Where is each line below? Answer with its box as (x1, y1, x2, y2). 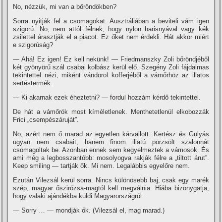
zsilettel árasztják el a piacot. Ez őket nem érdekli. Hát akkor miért (13, 33, 209, 41)
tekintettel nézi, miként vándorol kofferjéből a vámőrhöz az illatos (13, 71, 209, 79)
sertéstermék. (13, 79, 53, 87)
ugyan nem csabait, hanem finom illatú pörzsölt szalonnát (13, 138, 209, 146)
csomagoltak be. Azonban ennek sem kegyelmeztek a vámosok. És (13, 146, 209, 154)
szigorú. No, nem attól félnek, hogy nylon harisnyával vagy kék (13, 25, 209, 33)
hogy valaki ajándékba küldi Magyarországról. (13, 192, 144, 200)
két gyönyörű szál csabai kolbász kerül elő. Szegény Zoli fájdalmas (13, 63, 209, 71)
